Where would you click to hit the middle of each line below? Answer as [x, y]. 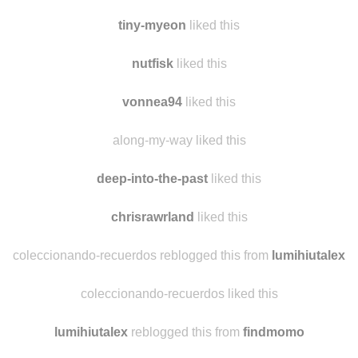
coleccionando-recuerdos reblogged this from [142, 319]
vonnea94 [152, 165]
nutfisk [152, 127]
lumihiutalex [308, 319]
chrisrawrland [152, 280]
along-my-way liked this [179, 204]
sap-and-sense [152, 50]
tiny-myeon [152, 89]
